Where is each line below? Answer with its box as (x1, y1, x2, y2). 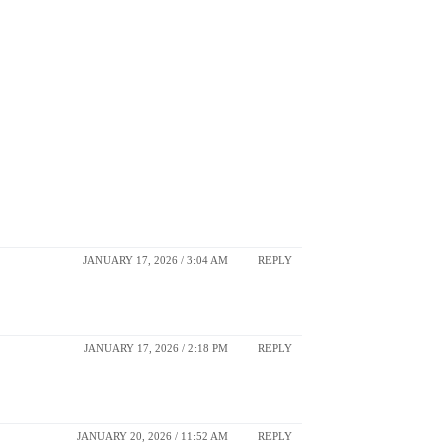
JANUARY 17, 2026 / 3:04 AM (83, 254, 228, 267)
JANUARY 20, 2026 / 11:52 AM (77, 430, 228, 443)
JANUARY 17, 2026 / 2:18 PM (84, 342, 228, 355)
